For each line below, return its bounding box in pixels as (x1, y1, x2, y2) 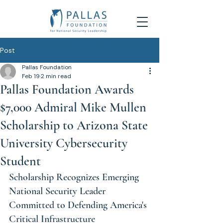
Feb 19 (22, 72, 40, 80)
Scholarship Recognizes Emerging (9, 171, 141, 183)
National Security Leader (9, 185, 108, 197)
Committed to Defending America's (9, 199, 149, 211)
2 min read (41, 72, 71, 80)
